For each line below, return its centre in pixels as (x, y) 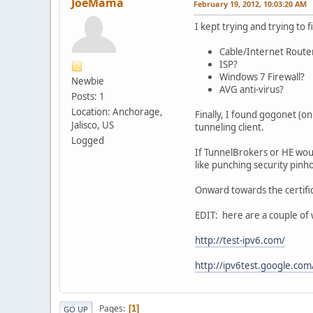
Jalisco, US (93, 125)
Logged (88, 140)
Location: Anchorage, (117, 111)
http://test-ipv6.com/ (240, 240)
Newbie (88, 81)
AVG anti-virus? (252, 89)
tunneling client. (230, 127)
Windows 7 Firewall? (262, 77)
